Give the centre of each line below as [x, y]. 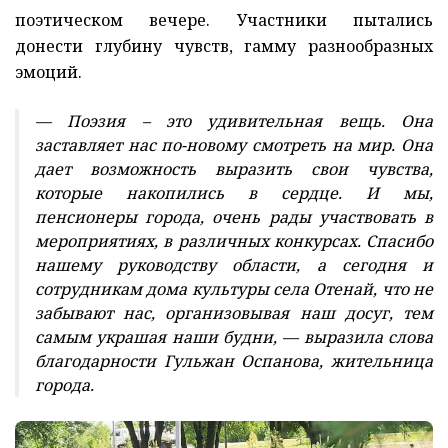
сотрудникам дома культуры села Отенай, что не [234, 289]
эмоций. [48, 72]
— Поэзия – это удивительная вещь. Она [234, 121]
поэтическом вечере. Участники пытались [224, 20]
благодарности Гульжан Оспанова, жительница [234, 361]
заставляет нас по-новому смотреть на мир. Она [234, 145]
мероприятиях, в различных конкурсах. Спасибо [234, 241]
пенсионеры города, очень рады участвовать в [234, 217]
